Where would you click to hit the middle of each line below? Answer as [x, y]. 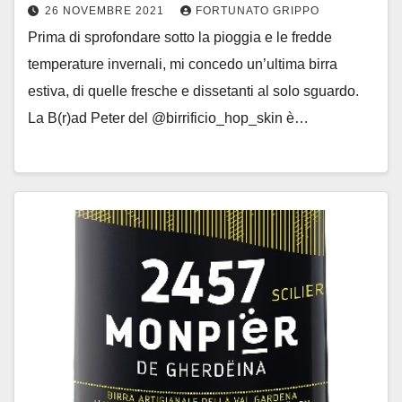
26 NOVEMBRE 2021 [106, 10]
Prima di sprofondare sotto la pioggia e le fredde [180, 37]
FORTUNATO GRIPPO [258, 10]
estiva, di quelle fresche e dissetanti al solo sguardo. [193, 91]
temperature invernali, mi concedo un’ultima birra [183, 64]
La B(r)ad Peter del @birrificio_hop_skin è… [168, 118]
